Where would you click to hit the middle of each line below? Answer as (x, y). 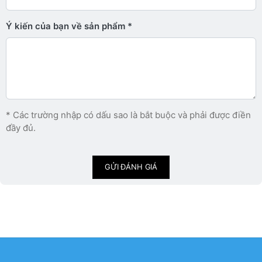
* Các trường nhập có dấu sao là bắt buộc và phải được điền (128, 115)
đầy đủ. (21, 127)
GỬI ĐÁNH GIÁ (131, 167)
